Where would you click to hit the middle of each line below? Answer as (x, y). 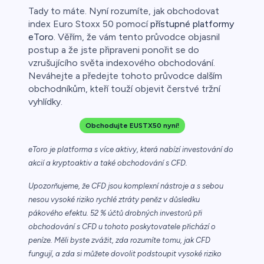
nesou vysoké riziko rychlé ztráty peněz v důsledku (114, 200)
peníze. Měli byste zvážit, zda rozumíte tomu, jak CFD (119, 240)
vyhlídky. (45, 102)
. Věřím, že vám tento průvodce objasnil (137, 37)
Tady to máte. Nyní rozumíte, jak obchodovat (124, 11)
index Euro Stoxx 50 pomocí (89, 24)
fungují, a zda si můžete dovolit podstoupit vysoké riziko (125, 254)
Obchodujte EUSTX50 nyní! (132, 126)
